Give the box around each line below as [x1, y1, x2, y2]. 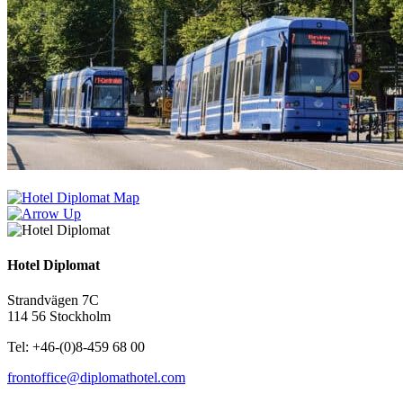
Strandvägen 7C [7, 292, 99, 309]
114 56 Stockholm [7, 309, 111, 325]
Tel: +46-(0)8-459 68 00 [7, 339, 145, 355]
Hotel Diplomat [7, 256, 100, 273]
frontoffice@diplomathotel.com [7, 370, 185, 386]
